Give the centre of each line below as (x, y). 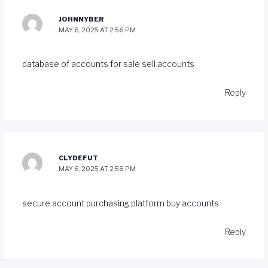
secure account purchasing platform (94, 203)
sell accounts (168, 64)
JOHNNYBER (82, 19)
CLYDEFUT (79, 158)
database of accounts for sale (82, 64)
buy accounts (192, 203)
